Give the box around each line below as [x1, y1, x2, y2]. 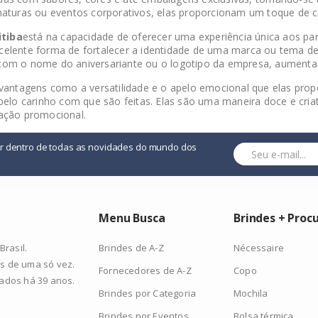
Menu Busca [99, 210, 165, 226]
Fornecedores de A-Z [99, 264, 192, 277]
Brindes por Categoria [99, 287, 197, 300]
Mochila [234, 287, 268, 300]
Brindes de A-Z [99, 241, 164, 254]
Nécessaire [234, 241, 284, 254]
